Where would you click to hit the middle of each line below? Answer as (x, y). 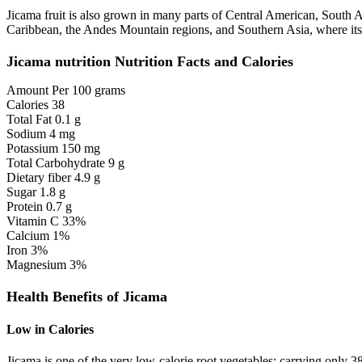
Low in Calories (50, 330)
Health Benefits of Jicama (87, 296)
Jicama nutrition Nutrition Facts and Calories (150, 61)
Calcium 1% (38, 235)
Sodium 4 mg (41, 133)
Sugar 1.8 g (36, 192)
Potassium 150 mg (53, 148)
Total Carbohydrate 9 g (65, 162)
